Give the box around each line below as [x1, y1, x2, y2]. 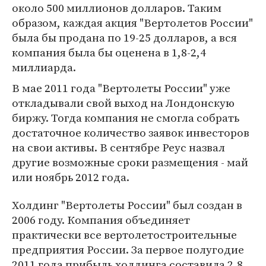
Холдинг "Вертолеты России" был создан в [12, 197, 242, 213]
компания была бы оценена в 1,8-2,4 [12, 45, 206, 60]
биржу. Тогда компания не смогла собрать [12, 110, 239, 125]
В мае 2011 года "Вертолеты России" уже [12, 80, 230, 96]
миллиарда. [12, 59, 76, 75]
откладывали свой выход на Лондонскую [12, 95, 235, 110]
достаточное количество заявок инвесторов [12, 125, 249, 140]
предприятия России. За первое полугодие [12, 242, 244, 257]
